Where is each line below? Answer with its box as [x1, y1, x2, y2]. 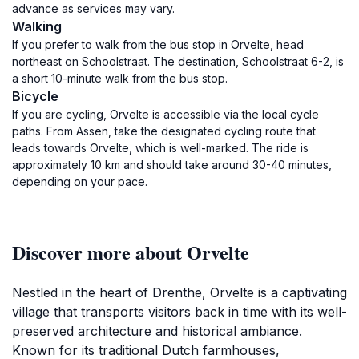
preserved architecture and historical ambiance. [12, 323, 302, 339]
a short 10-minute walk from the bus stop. [12, 71, 228, 85]
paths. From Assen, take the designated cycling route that [12, 124, 316, 138]
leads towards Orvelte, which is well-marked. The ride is [12, 141, 309, 155]
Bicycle [12, 88, 58, 104]
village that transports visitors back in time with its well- [12, 304, 347, 320]
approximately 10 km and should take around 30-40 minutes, [12, 158, 332, 171]
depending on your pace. [12, 175, 147, 188]
